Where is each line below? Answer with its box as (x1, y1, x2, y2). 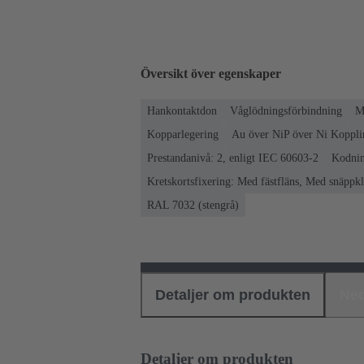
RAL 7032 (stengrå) (147, 198, 239, 211)
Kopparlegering (147, 128, 219, 141)
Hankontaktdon (147, 104, 217, 117)
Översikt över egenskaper (141, 67, 281, 81)
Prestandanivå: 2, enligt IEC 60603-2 (147, 151, 318, 164)
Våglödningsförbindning (230, 104, 342, 117)
